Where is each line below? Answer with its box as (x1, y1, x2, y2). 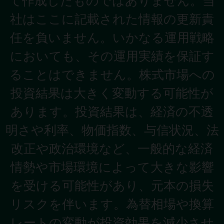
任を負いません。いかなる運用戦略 (9, 30, 214, 45)
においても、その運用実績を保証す (9, 48, 214, 63)
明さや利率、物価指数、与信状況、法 (5, 122, 219, 137)
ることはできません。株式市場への (9, 67, 215, 82)
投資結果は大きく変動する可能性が (10, 85, 213, 100)
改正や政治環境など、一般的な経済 (11, 141, 213, 156)
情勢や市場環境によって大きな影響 (10, 159, 214, 174)
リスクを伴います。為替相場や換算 (10, 196, 214, 211)
